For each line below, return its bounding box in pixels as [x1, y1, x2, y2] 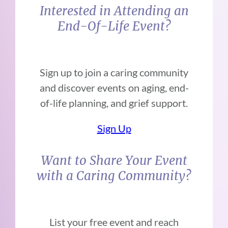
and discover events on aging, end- [39, 81, 189, 94]
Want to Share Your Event [41, 153, 187, 169]
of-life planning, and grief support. [40, 97, 188, 109]
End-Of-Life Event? [57, 18, 171, 35]
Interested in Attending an [39, 3, 189, 19]
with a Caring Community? [37, 168, 191, 184]
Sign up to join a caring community [40, 66, 188, 79]
